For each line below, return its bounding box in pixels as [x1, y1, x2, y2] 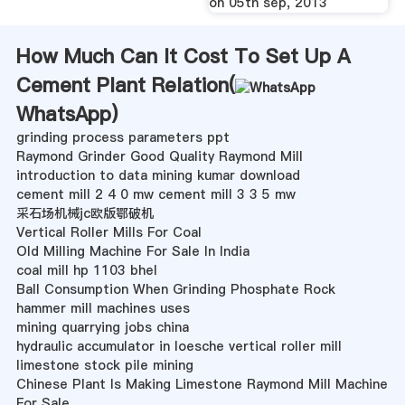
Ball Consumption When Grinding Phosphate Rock [15, 280, 335, 299]
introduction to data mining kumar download [15, 166, 300, 185]
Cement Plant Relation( [15, 71, 235, 99]
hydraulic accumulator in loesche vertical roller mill [15, 337, 342, 356]
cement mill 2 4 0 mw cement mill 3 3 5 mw [15, 185, 296, 204]
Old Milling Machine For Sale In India [15, 242, 250, 261]
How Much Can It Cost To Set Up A [15, 42, 350, 71]
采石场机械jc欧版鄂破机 [15, 204, 154, 223]
